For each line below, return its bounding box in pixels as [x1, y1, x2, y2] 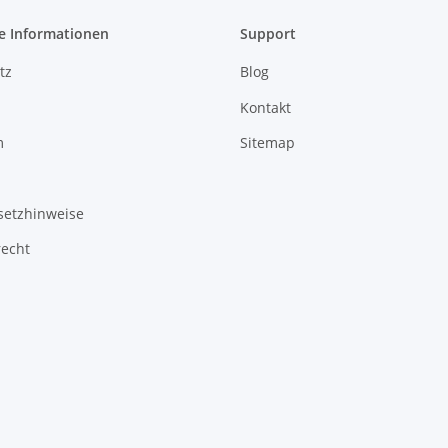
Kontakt [240, 97, 291, 117]
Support [240, 24, 296, 44]
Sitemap [240, 133, 295, 153]
